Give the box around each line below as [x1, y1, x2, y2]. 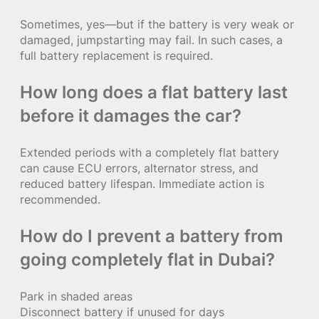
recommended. [20, 192, 100, 206]
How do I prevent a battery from [20, 225, 283, 246]
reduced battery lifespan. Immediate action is [20, 176, 264, 191]
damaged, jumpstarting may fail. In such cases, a [20, 32, 283, 47]
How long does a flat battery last [20, 81, 288, 103]
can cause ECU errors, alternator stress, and [20, 160, 258, 175]
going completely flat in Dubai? [20, 249, 275, 270]
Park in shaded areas [20, 288, 132, 303]
